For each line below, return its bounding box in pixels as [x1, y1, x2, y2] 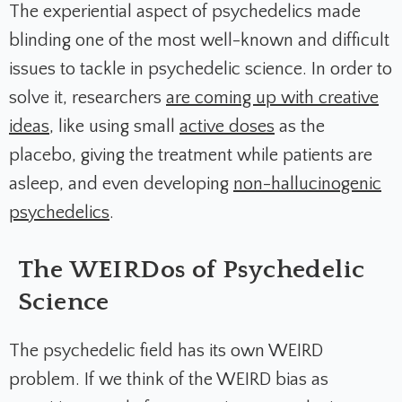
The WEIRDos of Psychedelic [18, 256, 365, 284]
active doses [179, 117, 275, 137]
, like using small [49, 117, 179, 137]
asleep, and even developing [9, 174, 233, 195]
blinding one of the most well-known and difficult [9, 31, 389, 51]
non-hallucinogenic [233, 174, 381, 195]
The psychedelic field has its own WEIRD [9, 341, 323, 362]
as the [275, 117, 325, 137]
